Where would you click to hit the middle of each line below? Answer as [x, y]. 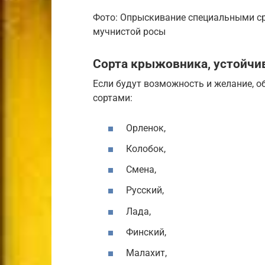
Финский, [146, 232]
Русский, [145, 190]
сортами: [113, 98]
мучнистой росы [129, 32]
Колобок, [146, 149]
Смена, [141, 170]
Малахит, [146, 253]
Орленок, [146, 128]
